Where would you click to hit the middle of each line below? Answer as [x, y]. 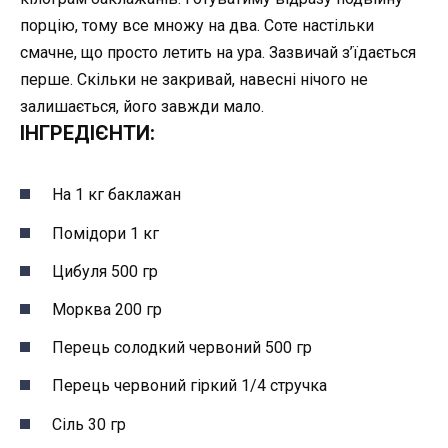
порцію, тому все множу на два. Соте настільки [197, 26]
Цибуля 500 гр [105, 271]
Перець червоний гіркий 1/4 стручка [189, 386]
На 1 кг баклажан [116, 195]
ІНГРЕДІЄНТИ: [87, 133]
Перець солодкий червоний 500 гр [182, 348]
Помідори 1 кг [105, 233]
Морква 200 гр [107, 310]
